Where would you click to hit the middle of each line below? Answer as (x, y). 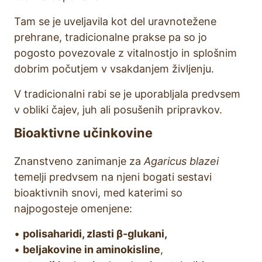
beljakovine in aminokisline (92, 249)
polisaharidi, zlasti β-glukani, (95, 234)
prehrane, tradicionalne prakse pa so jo (111, 37)
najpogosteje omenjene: (73, 208)
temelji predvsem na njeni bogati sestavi (113, 177)
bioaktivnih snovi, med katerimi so (98, 193)
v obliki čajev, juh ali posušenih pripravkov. (118, 110)
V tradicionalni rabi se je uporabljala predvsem (127, 94)
